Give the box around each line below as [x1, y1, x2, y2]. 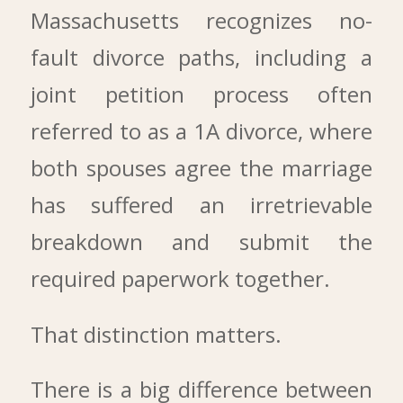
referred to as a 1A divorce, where [30, 116, 373, 147]
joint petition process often [30, 79, 373, 110]
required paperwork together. [30, 264, 330, 294]
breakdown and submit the [30, 227, 373, 257]
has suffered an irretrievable [30, 190, 373, 220]
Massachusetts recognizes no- [30, 5, 373, 36]
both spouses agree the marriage [30, 153, 373, 184]
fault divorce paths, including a [30, 42, 373, 73]
